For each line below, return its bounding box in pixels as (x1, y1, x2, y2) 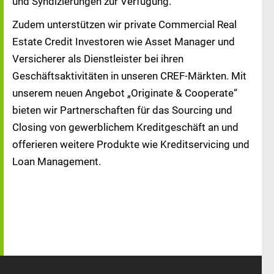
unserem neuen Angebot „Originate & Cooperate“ (12, 87, 237, 99)
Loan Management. (12, 155, 101, 168)
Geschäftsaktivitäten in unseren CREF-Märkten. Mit (12, 70, 246, 82)
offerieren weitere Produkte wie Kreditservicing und (12, 138, 250, 150)
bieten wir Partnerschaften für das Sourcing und (12, 104, 232, 116)
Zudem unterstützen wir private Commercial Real (12, 18, 237, 31)
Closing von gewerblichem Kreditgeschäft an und (12, 121, 239, 133)
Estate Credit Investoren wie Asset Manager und (12, 35, 235, 48)
